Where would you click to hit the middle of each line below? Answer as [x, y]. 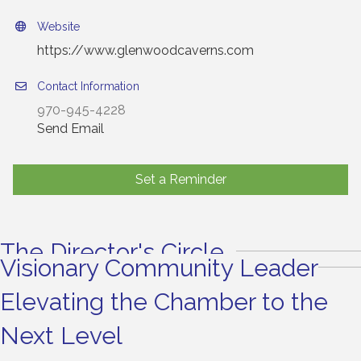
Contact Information [88, 86]
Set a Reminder [180, 179]
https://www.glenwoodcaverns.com [145, 50]
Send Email [71, 128]
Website [58, 26]
